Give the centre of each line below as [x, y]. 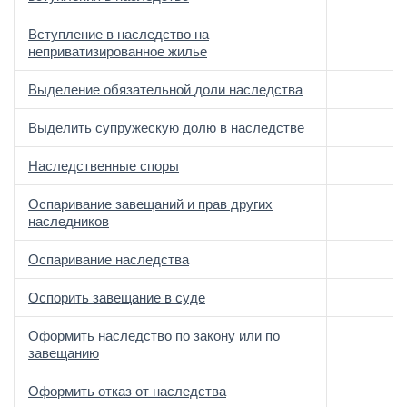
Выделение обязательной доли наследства [165, 89]
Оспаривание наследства [109, 259]
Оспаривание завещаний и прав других [150, 204]
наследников [69, 221]
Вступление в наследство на [119, 34]
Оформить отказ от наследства [127, 391]
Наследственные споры [104, 166]
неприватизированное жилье [118, 51]
